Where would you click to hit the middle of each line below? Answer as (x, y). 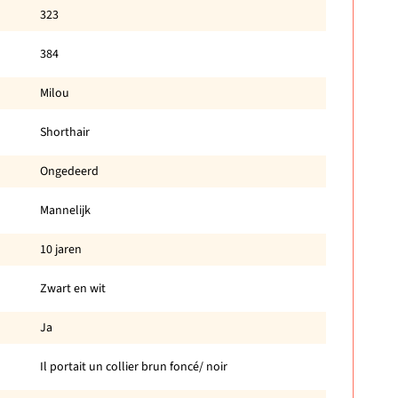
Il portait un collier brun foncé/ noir (133, 366)
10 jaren (60, 249)
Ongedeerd (69, 171)
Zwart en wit (72, 288)
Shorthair (64, 132)
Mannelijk (65, 210)
